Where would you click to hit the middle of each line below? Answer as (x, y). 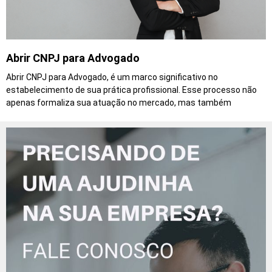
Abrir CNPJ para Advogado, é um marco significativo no (112, 77)
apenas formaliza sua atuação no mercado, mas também (119, 102)
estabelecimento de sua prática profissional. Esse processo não (131, 90)
